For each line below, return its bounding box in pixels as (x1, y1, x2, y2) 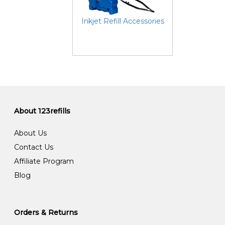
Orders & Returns (14, 207, 78, 217)
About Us (14, 128, 47, 138)
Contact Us (14, 142, 53, 152)
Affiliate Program (14, 156, 74, 166)
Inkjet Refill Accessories (81, 16, 164, 26)
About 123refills (14, 106, 70, 116)
